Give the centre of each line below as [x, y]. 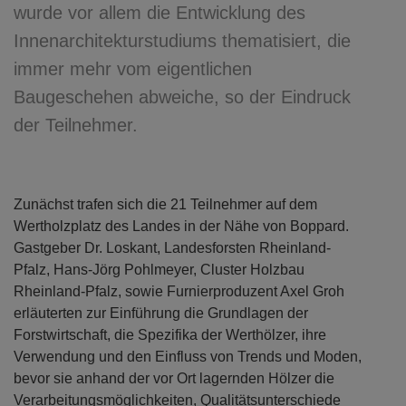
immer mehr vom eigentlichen [133, 69]
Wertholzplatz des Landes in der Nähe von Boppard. [181, 226]
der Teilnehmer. [76, 125]
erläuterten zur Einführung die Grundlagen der [161, 313]
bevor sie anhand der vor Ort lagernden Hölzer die [174, 378]
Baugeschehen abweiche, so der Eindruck [182, 97]
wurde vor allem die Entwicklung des [159, 13]
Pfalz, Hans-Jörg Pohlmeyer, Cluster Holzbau [159, 270]
